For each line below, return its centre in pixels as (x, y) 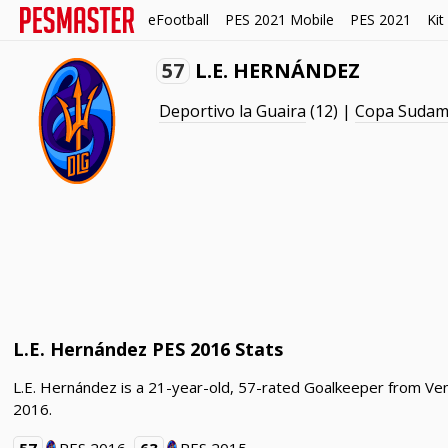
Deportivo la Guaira (233, 111)
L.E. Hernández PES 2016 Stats (148, 349)
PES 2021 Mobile (279, 19)
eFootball (178, 19)
